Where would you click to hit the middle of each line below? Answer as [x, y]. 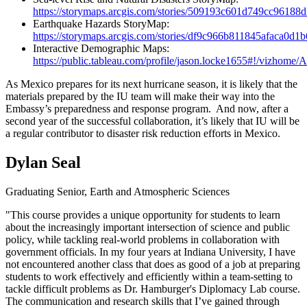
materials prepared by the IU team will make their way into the [140, 97]
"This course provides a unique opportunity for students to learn [143, 215]
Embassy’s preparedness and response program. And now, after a [147, 109]
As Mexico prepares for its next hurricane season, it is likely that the [151, 84]
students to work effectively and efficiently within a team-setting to [149, 277]
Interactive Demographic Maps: [101, 49]
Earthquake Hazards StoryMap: [101, 24]
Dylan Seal [43, 163]
